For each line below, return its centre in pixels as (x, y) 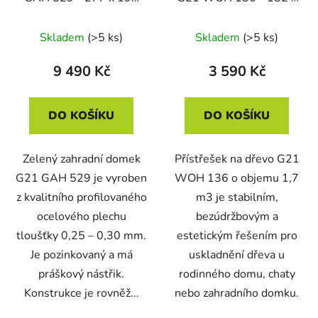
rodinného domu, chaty (237, 274)
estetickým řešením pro (237, 235)
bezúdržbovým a (237, 216)
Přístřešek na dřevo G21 (237, 159)
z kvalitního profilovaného (81, 197)
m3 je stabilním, (237, 197)
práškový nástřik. (81, 274)
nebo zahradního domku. (237, 293)
